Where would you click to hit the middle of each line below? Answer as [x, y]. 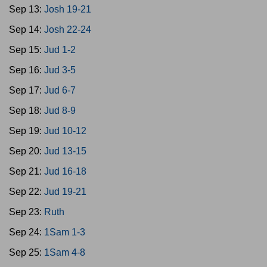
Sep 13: [27, 9]
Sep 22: [27, 192]
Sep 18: [27, 111]
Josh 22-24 [68, 30]
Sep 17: [27, 90]
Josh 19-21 [68, 9]
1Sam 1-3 [65, 232]
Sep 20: [27, 151]
